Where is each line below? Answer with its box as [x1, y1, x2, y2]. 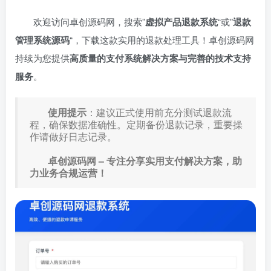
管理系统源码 [15, 33, 70, 47]
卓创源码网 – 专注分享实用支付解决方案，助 [48, 154, 242, 168]
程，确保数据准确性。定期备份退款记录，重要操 [30, 117, 243, 131]
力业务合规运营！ [30, 166, 107, 180]
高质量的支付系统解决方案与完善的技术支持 [70, 51, 251, 65]
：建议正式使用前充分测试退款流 [87, 105, 232, 119]
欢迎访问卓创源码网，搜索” [33, 15, 145, 28]
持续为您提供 [15, 51, 70, 64]
